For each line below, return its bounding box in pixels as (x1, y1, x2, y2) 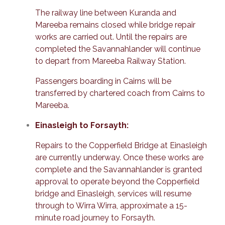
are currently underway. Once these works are (35, 152, 203, 162)
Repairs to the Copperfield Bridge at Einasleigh (35, 140, 207, 150)
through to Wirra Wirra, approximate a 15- (35, 200, 187, 210)
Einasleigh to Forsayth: (35, 120, 129, 130)
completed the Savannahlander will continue (35, 44, 200, 54)
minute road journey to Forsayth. (35, 212, 155, 222)
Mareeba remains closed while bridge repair (35, 20, 195, 30)
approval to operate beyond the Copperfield (35, 176, 199, 186)
